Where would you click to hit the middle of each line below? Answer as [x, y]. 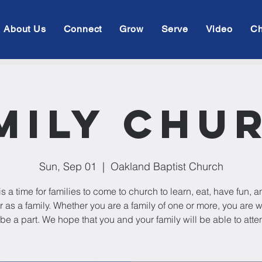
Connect [83, 29]
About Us [25, 29]
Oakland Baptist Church [167, 166]
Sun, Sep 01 [68, 166]
